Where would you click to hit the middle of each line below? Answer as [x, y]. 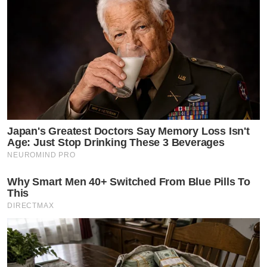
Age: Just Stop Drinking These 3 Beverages [116, 142]
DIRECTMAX [31, 205]
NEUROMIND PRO [42, 155]
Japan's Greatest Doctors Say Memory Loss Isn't [128, 131]
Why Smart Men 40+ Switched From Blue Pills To [129, 181]
